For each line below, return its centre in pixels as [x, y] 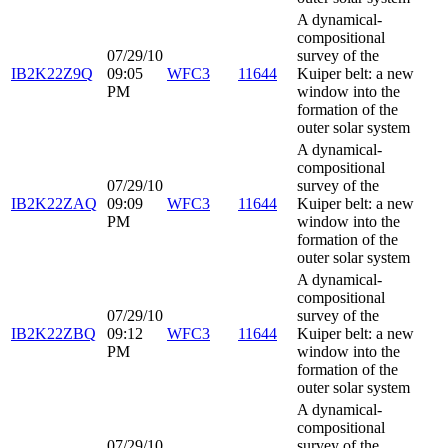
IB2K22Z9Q [52, 74]
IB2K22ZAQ [54, 204]
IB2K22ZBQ [53, 334]
